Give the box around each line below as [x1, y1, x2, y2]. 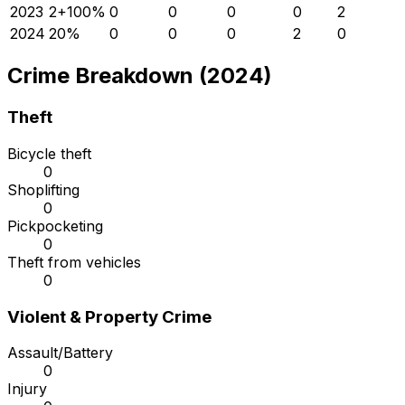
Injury [7, 380, 47, 399]
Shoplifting [7, 181, 80, 200]
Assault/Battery [7, 344, 113, 363]
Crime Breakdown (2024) [7, 62, 272, 89]
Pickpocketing [7, 217, 103, 236]
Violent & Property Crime [7, 306, 212, 327]
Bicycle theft [7, 145, 91, 164]
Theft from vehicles [7, 253, 141, 272]
